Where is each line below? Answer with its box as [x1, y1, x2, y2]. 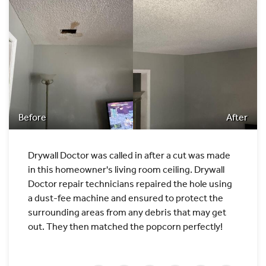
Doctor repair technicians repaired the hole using [28, 178, 232, 189]
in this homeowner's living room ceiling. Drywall [28, 163, 224, 175]
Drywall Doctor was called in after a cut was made [28, 149, 230, 161]
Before [18, 111, 46, 123]
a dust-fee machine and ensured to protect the [28, 192, 223, 204]
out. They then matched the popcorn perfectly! [28, 220, 224, 232]
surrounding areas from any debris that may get [28, 206, 226, 218]
